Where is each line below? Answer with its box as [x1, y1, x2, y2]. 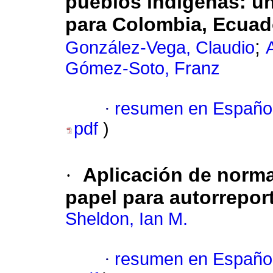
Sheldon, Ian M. [65, 209, 188, 229]
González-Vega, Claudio [65, 38, 255, 58]
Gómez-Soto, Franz [65, 58, 220, 79]
